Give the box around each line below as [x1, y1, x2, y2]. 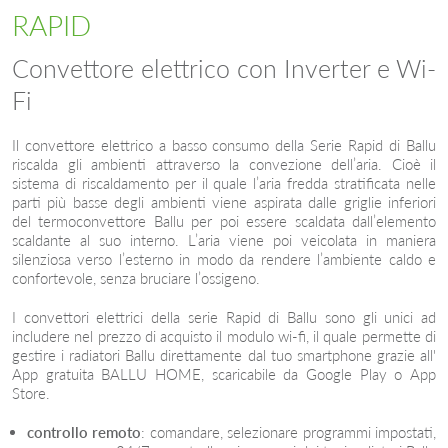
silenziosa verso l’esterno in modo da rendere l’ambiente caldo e [12, 250, 436, 269]
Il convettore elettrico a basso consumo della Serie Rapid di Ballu [12, 136, 436, 155]
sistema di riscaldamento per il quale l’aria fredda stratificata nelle [12, 174, 436, 193]
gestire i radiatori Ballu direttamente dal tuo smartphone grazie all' [12, 346, 436, 365]
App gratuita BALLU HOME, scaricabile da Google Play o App [12, 365, 436, 384]
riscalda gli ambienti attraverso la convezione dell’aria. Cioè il [12, 155, 436, 174]
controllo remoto [27, 423, 142, 442]
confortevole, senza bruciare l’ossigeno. [12, 269, 260, 288]
